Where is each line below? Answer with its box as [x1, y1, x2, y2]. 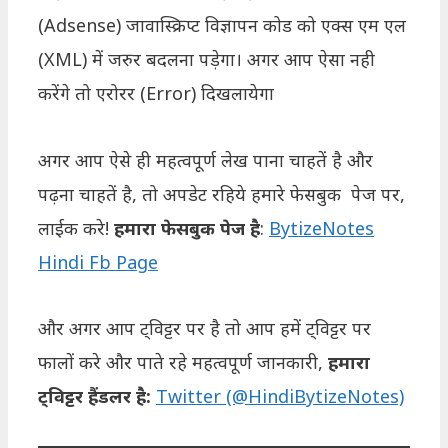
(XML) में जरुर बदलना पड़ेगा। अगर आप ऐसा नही [38, 47, 375, 72]
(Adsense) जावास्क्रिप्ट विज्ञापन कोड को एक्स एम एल [38, 13, 406, 38]
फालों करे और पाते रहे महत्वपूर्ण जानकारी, [38, 350, 328, 375]
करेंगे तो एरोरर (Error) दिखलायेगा [38, 81, 274, 106]
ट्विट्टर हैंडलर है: [38, 384, 156, 409]
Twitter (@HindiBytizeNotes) [156, 384, 404, 409]
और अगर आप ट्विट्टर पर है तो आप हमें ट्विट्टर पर [38, 316, 371, 341]
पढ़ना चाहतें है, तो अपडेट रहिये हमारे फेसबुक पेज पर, [38, 181, 405, 206]
